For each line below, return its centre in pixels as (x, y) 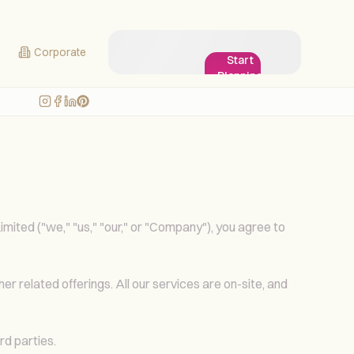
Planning (240, 75)
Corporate (60, 52)
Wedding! (240, 107)
